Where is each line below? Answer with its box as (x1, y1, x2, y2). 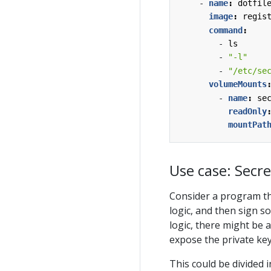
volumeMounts (209, 79, 267, 90)
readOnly (228, 106, 267, 116)
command (209, 25, 243, 35)
